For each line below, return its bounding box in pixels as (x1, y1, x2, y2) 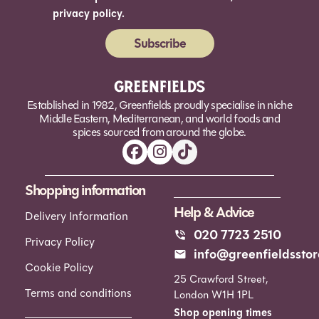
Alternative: (53, 58, 110, 75)
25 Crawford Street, (174, 271, 268, 287)
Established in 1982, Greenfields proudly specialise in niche (27, 96, 292, 113)
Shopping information (25, 179, 145, 202)
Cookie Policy (25, 258, 93, 276)
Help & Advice (174, 201, 255, 224)
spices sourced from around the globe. (73, 123, 246, 140)
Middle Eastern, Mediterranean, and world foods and (39, 110, 280, 127)
